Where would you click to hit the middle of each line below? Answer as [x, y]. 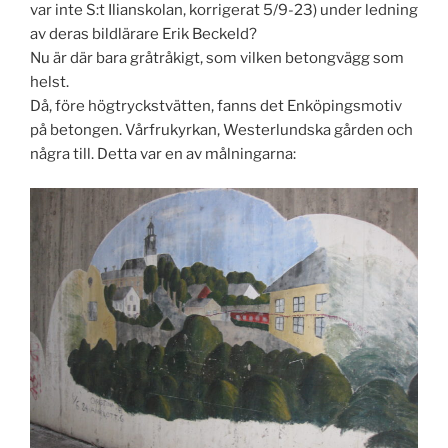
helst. [49, 81]
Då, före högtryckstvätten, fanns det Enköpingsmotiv [216, 105]
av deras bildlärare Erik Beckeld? [143, 33]
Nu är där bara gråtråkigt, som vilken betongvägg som [217, 57]
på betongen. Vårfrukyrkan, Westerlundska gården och [221, 129]
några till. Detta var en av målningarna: [163, 153]
